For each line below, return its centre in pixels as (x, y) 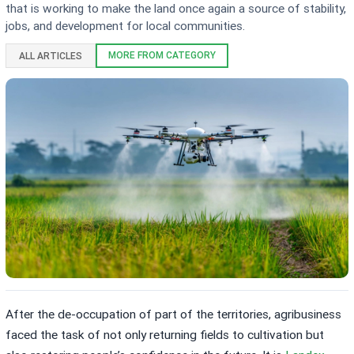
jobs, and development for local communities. (126, 26)
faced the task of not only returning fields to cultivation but (165, 335)
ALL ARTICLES (51, 56)
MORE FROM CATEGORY (162, 55)
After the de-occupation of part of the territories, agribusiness (174, 314)
